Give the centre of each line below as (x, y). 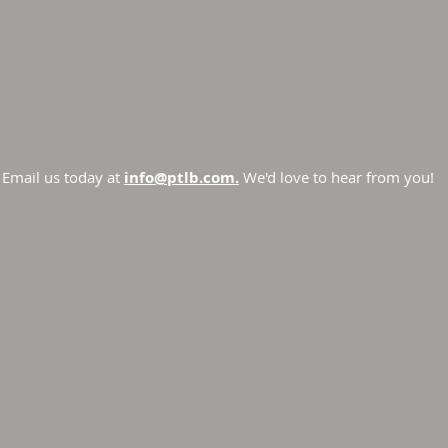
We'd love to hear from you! (338, 177)
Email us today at (63, 177)
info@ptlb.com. (181, 177)
